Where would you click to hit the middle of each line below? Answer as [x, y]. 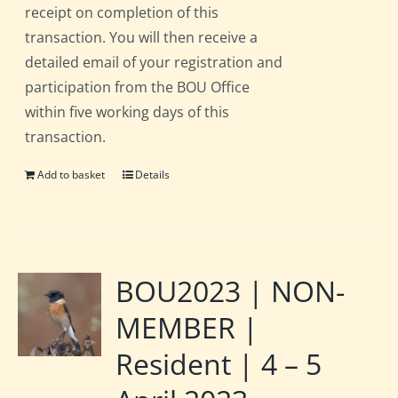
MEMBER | [187, 328]
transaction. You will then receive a [142, 38]
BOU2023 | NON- [231, 291]
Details [153, 175]
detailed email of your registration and [154, 63]
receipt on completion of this [122, 13]
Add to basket [72, 175]
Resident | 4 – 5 [219, 364]
